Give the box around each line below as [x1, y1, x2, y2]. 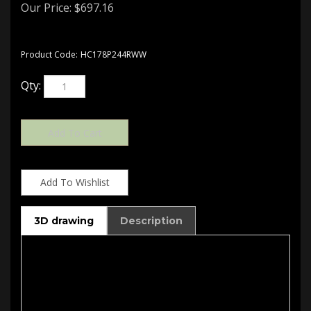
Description [120, 209, 183, 221]
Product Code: [21, 49, 78, 60]
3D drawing [34, 209, 94, 221]
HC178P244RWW [81, 49, 146, 60]
